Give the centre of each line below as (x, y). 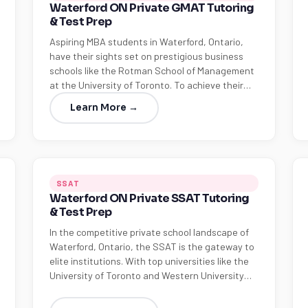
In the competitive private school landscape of (149, 232)
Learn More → (104, 108)
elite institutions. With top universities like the (149, 261)
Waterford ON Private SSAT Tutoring (149, 198)
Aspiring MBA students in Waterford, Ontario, (146, 42)
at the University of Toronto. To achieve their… (150, 85)
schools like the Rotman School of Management (152, 70)
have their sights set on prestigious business (146, 56)
